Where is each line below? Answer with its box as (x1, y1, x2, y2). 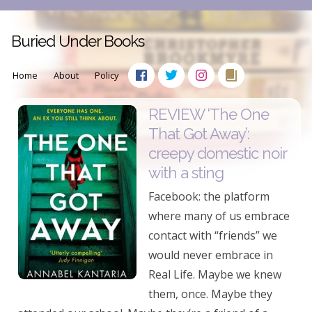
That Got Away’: (148, 125, 249, 143)
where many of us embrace (148, 208, 290, 224)
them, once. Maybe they (148, 286, 272, 302)
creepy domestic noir (148, 144, 287, 162)
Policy (95, 69, 118, 81)
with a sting (148, 164, 224, 182)
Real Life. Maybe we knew (148, 267, 281, 282)
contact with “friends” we (148, 228, 277, 243)
